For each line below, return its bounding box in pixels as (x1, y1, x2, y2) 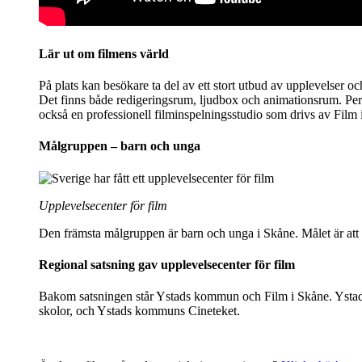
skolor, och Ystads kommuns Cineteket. (39, 304, 240, 318)
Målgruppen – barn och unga (39, 139, 200, 154)
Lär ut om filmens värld (39, 46, 169, 61)
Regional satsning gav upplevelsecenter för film (39, 257, 295, 271)
